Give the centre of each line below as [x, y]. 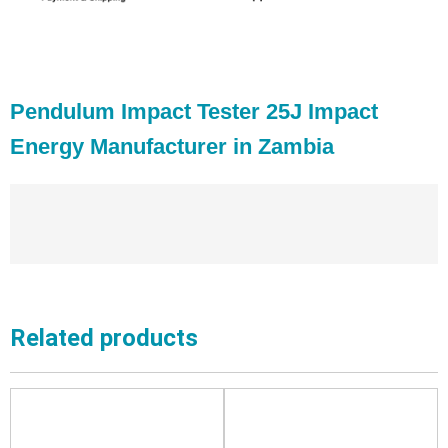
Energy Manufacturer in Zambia [172, 147]
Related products [104, 338]
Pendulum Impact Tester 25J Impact [194, 112]
